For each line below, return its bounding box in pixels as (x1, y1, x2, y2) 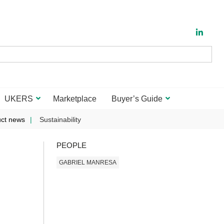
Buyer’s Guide (111, 94, 162, 103)
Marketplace (53, 94, 96, 103)
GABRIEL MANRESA (59, 158, 116, 166)
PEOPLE (56, 141, 86, 149)
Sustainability (39, 115, 81, 123)
